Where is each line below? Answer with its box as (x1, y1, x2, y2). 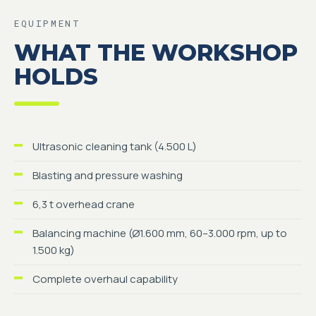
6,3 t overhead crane (32, 197, 135, 212)
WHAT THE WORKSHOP (14, 39, 298, 66)
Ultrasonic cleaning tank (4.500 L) (32, 139, 197, 154)
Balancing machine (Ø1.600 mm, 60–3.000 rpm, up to (32, 226, 287, 241)
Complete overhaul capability (32, 272, 178, 286)
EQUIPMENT (14, 17, 81, 30)
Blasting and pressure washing (32, 168, 183, 183)
